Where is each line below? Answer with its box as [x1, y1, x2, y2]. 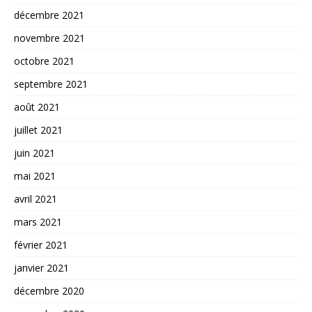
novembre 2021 [14, 31, 85, 45]
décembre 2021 [14, 8, 84, 22]
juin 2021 [14, 146, 55, 160]
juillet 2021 [14, 123, 63, 137]
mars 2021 [14, 215, 62, 229]
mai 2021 [14, 169, 56, 183]
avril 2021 [14, 192, 57, 206]
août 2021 [14, 100, 60, 114]
